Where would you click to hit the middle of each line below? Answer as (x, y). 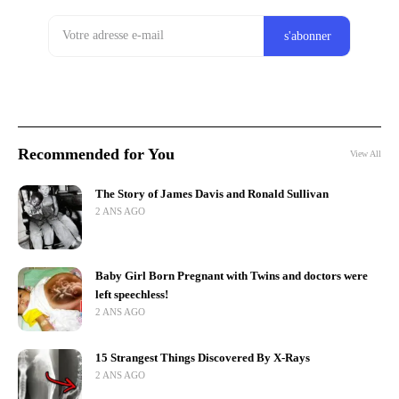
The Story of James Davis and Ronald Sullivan (212, 194)
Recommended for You (96, 154)
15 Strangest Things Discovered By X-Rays (203, 358)
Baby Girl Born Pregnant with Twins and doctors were (232, 276)
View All (366, 154)
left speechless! (132, 294)
